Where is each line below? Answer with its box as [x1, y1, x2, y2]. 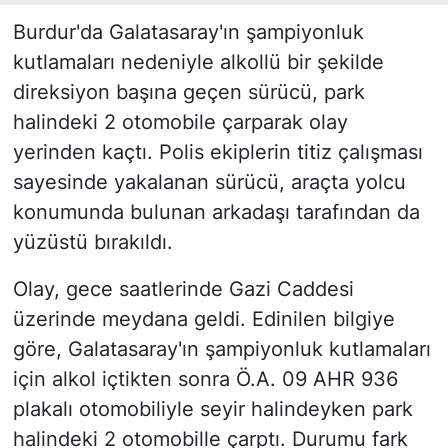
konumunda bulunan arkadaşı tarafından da [12, 200, 420, 225]
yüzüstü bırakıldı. [12, 230, 173, 255]
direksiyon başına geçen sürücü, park [12, 80, 365, 105]
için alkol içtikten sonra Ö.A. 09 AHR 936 [12, 367, 398, 392]
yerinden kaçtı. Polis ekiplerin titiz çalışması [12, 140, 423, 165]
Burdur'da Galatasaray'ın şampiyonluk [12, 20, 364, 45]
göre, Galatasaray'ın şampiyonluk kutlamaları [12, 337, 431, 362]
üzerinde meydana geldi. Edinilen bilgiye [12, 307, 395, 332]
